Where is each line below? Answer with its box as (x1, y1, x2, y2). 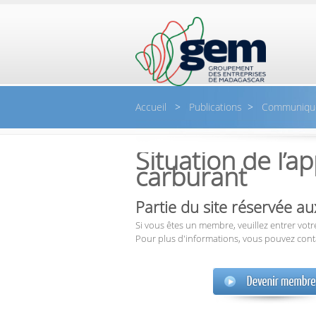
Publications (186, 100, 242, 114)
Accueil (135, 100, 169, 114)
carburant (135, 159, 247, 194)
